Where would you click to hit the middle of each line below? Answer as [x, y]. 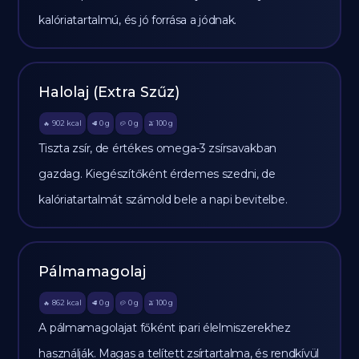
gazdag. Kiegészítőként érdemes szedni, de [157, 174]
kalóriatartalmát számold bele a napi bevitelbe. [163, 200]
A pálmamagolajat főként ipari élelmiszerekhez [165, 328]
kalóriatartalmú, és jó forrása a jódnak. [138, 20]
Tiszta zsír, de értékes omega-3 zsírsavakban [158, 148]
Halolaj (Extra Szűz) [109, 92]
